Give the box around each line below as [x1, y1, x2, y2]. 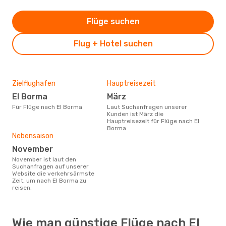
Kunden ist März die [107, 110, 163, 118]
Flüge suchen [86, 16, 140, 26]
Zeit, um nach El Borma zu [12, 177, 86, 184]
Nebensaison [12, 131, 53, 140]
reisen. [12, 184, 32, 191]
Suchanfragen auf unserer [12, 162, 89, 170]
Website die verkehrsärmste [12, 169, 94, 177]
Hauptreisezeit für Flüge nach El [107, 117, 199, 125]
